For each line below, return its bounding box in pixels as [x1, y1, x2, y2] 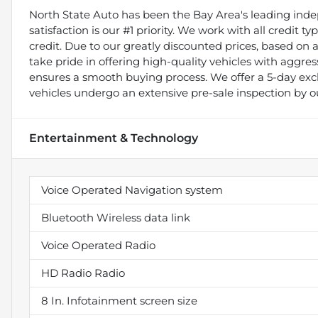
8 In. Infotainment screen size [41, 293, 197, 307]
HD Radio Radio [41, 265, 125, 280]
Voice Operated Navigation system [41, 182, 223, 197]
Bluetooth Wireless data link [41, 210, 190, 224]
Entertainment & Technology [29, 131, 198, 145]
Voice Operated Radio [41, 238, 155, 252]
